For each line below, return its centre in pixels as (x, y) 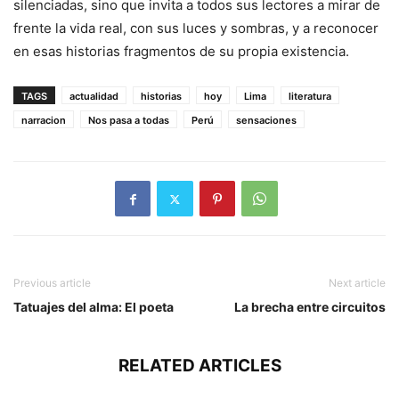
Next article (357, 283)
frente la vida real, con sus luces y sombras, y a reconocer (196, 28)
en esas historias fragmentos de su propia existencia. (181, 52)
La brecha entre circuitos (310, 307)
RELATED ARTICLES (199, 366)
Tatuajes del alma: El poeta (94, 307)
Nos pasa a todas (129, 121)
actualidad (94, 97)
